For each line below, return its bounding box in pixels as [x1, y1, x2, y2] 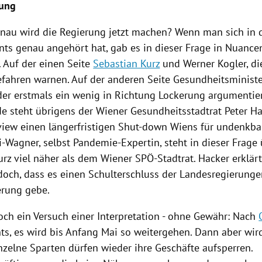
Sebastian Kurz [93, 57, 160, 71]
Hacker [198, 151, 230, 166]
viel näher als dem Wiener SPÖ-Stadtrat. [11, 151, 199, 166]
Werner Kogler [183, 57, 247, 71]
